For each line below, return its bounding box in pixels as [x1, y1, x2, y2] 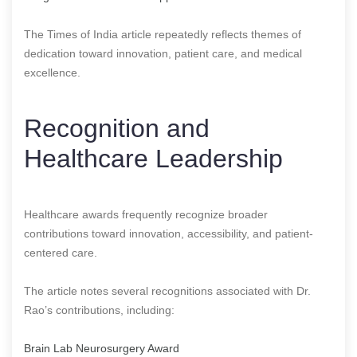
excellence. [24, 65, 80, 79]
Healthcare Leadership [24, 143, 283, 173]
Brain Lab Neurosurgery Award [24, 341, 179, 355]
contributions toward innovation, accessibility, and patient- [24, 226, 313, 240]
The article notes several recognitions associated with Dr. [24, 284, 311, 297]
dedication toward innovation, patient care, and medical [24, 46, 302, 60]
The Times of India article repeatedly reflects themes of [24, 27, 301, 41]
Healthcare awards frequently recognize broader [24, 207, 268, 221]
